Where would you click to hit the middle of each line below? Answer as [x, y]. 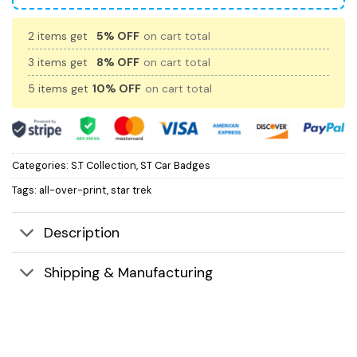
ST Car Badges [175, 165]
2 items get [59, 36]
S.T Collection [104, 165]
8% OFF [118, 63]
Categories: [41, 165]
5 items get [60, 89]
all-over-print [73, 190]
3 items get [59, 63]
